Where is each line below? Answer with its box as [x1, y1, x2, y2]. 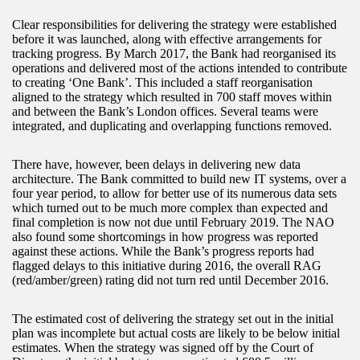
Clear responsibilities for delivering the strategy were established [12, 17, 337, 31]
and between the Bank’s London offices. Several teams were [12, 104, 318, 118]
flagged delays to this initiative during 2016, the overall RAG [12, 258, 321, 272]
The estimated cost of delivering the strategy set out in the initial [12, 311, 333, 325]
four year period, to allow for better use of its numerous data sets [12, 186, 337, 200]
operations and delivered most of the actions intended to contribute [12, 60, 347, 75]
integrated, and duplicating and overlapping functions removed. [12, 118, 332, 133]
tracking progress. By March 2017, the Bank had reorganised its [12, 46, 336, 60]
